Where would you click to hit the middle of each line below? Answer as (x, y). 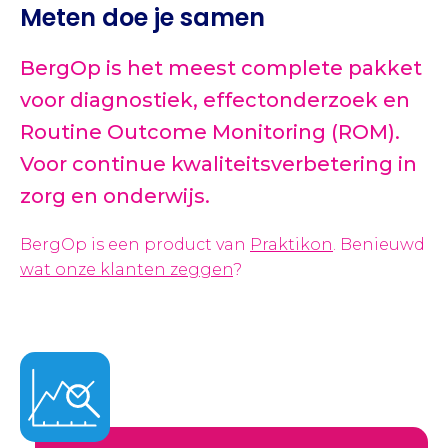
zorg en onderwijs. (115, 195)
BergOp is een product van (135, 244)
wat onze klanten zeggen (126, 269)
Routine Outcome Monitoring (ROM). (210, 131)
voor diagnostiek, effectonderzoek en (215, 99)
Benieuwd (382, 244)
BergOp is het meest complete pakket (221, 67)
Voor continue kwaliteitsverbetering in (218, 163)
